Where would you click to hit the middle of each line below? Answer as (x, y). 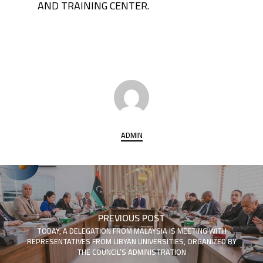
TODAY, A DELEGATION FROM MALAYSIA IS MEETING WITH (131, 231)
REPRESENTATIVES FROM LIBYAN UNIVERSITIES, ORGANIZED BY (131, 241)
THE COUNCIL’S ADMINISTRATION (131, 252)
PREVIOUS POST (131, 218)
